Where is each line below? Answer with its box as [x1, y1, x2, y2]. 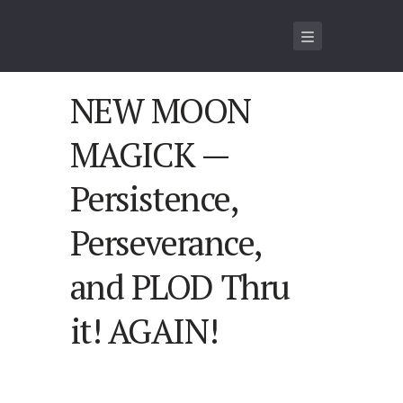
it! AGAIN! [69, 307, 219, 354]
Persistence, [69, 175, 237, 221]
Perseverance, [69, 219, 261, 265]
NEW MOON [69, 86, 251, 133]
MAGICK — [69, 130, 228, 177]
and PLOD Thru [69, 263, 290, 309]
